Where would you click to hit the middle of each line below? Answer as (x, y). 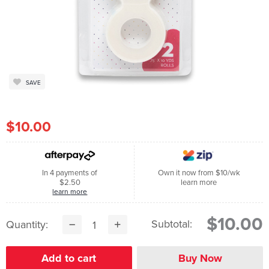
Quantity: (27, 225)
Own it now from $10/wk (199, 173)
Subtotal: (172, 224)
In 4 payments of (70, 173)
